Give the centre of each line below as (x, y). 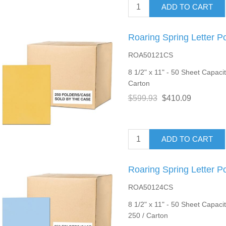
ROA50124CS (150, 187)
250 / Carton (148, 215)
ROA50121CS (150, 55)
